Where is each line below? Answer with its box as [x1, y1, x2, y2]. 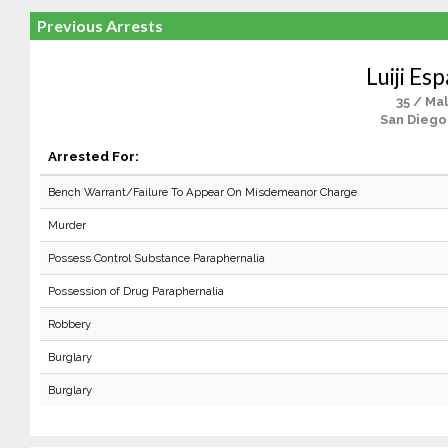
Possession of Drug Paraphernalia [47, 284, 224, 298]
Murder [47, 218, 86, 232]
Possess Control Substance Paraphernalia [47, 251, 265, 265]
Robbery [47, 317, 91, 331]
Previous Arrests [36, 16, 163, 35]
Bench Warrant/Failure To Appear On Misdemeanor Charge [47, 185, 357, 199]
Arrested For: [47, 148, 139, 164]
